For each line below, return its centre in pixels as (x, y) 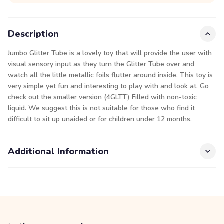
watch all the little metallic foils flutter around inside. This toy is (110, 75)
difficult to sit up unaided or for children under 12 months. (100, 119)
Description (33, 34)
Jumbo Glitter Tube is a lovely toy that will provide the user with (110, 53)
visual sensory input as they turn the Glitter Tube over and (101, 64)
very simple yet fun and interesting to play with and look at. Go (108, 86)
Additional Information (58, 151)
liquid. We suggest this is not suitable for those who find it (101, 108)
